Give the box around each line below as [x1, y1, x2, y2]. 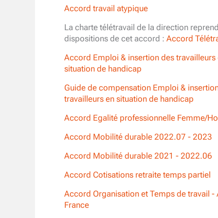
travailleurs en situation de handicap [64, 94, 194, 104]
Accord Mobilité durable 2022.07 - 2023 [64, 132, 212, 142]
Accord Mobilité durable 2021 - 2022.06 [64, 151, 212, 161]
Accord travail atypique [64, 3, 148, 14]
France [64, 200, 89, 210]
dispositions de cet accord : [64, 34, 166, 44]
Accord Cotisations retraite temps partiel [64, 170, 211, 180]
